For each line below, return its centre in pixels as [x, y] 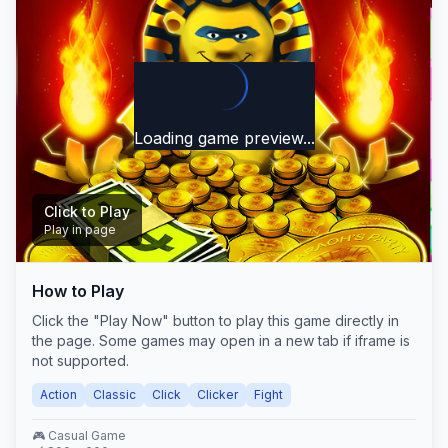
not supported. [80, 360]
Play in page [80, 229]
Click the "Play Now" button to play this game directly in [215, 320]
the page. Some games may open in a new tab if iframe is [221, 340]
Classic [114, 394]
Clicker [217, 394]
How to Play [78, 291]
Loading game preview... [224, 138]
